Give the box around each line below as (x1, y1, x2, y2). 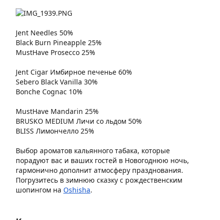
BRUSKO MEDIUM (16, 116, 76, 126)
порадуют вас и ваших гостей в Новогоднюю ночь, (16, 156, 189, 165)
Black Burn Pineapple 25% (16, 38, 102, 47)
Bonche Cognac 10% (16, 87, 82, 96)
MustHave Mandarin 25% (16, 107, 99, 116)
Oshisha (63, 185, 90, 194)
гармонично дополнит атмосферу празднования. (16, 165, 183, 175)
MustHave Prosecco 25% (16, 48, 95, 57)
